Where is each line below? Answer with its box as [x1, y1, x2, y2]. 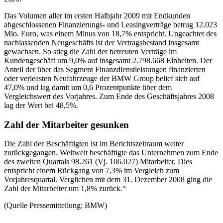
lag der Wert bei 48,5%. [4, 101, 78, 110]
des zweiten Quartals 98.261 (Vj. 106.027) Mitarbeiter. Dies [4, 157, 192, 166]
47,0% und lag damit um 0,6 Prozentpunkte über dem [4, 83, 172, 92]
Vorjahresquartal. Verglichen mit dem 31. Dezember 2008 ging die [4, 175, 212, 184]
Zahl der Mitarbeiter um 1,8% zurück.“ [4, 184, 126, 193]
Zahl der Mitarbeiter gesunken [4, 119, 129, 130]
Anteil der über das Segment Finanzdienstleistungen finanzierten [4, 65, 206, 74]
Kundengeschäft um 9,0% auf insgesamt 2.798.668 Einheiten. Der [4, 56, 212, 65]
